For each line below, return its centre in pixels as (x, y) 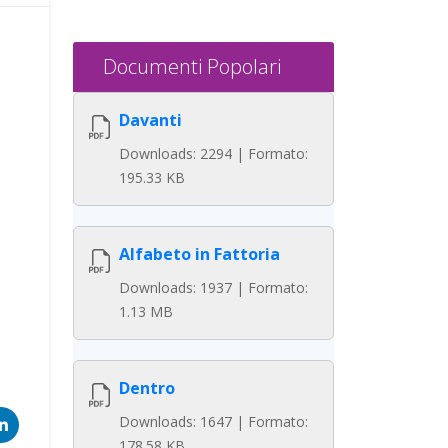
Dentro (147, 388)
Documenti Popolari (192, 66)
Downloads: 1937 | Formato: (213, 287)
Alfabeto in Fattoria (199, 254)
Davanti (150, 120)
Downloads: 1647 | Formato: (213, 421)
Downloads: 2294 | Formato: (213, 153)
